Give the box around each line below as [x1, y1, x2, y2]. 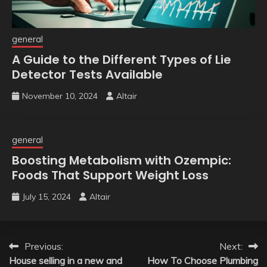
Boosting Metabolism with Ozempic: [12, 151, 231, 169]
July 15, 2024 [22, 191, 71, 202]
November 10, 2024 [22, 90, 98, 101]
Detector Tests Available [12, 66, 163, 83]
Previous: [24, 240, 63, 252]
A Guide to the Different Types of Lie [12, 51, 231, 68]
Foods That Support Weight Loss [12, 166, 209, 184]
